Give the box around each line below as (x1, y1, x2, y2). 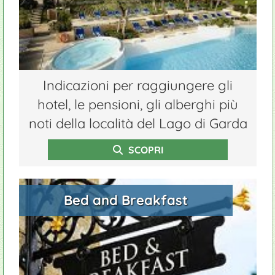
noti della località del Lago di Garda (28, 115, 247, 132)
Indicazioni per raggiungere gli (43, 77, 233, 94)
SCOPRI (125, 144, 163, 156)
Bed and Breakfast (64, 192, 188, 209)
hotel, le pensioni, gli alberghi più (37, 96, 238, 113)
